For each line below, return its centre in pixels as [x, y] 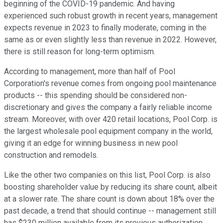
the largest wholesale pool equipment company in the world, [108, 131]
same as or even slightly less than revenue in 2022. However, [110, 39]
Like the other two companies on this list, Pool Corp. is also [107, 175]
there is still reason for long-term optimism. [80, 51]
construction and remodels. [51, 155]
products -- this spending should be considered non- [96, 95]
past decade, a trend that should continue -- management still [110, 211]
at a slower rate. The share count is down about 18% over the [109, 199]
